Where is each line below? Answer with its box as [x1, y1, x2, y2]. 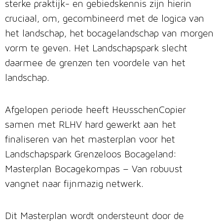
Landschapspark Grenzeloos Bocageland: [5, 150, 177, 160]
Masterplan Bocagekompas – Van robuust [5, 165, 183, 175]
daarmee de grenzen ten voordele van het [5, 59, 185, 69]
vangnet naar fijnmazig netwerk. [5, 180, 144, 190]
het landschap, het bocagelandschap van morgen [5, 29, 214, 39]
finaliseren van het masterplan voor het [5, 135, 175, 146]
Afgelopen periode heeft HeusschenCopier [5, 106, 186, 116]
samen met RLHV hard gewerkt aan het [5, 120, 176, 131]
